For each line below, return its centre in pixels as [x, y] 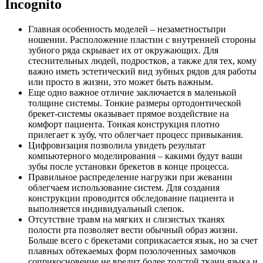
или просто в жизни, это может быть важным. [121, 82]
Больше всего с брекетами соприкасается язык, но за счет [143, 240]
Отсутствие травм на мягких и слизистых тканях [127, 219]
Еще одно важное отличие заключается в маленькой [132, 92]
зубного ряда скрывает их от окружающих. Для [123, 50]
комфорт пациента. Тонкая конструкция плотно [124, 124]
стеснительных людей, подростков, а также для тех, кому [142, 61]
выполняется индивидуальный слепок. [106, 209]
